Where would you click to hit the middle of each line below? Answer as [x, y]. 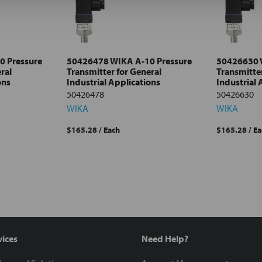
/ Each [109, 130]
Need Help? [165, 239]
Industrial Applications [113, 82]
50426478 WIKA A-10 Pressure [129, 61]
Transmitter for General [114, 72]
